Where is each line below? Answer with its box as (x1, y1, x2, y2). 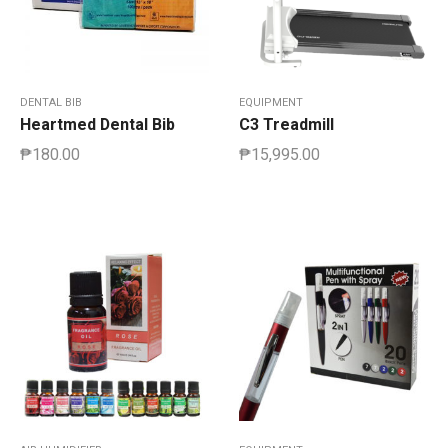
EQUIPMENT (239, 96, 303, 110)
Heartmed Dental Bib (20, 115, 175, 135)
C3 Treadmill (239, 115, 334, 135)
